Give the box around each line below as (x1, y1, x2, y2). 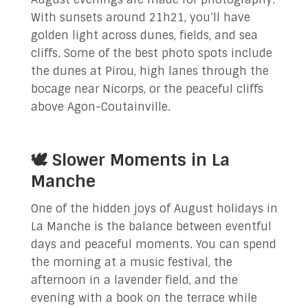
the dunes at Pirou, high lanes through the (30, 64, 269, 78)
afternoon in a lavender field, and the (30, 273, 238, 287)
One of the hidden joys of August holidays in (30, 201, 278, 216)
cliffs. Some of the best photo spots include (30, 46, 272, 60)
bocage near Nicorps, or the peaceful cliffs (30, 82, 263, 96)
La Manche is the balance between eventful (30, 219, 272, 234)
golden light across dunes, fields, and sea (30, 28, 258, 43)
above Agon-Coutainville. (30, 100, 170, 114)
